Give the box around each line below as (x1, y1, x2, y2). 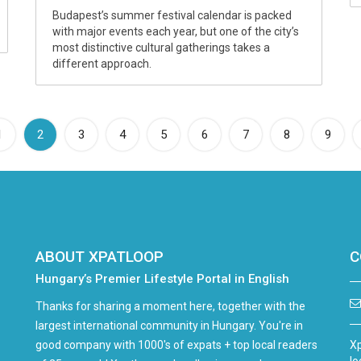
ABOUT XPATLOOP (35, 247, 164, 266)
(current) (42, 127, 89, 141)
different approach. (52, 57, 151, 70)
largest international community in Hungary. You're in (35, 319, 303, 332)
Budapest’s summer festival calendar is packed (52, 9, 292, 22)
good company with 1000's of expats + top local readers (35, 338, 317, 351)
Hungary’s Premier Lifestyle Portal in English (35, 272, 289, 286)
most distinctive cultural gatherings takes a (52, 41, 270, 54)
